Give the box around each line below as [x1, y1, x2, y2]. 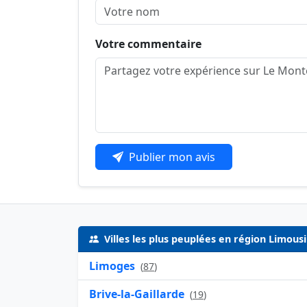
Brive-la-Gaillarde [89, 286, 184, 302]
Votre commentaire [95, 36, 201, 52]
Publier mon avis [129, 149, 215, 165]
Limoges [89, 258, 135, 274]
